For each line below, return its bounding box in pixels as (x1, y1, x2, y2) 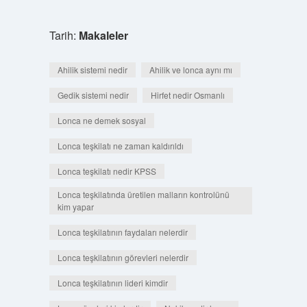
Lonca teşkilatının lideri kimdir (57, 277, 168, 288)
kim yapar (57, 201, 94, 212)
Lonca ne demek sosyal (57, 114, 146, 126)
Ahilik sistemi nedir (57, 64, 127, 75)
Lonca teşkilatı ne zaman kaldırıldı (57, 140, 184, 151)
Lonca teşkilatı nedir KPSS (57, 165, 156, 177)
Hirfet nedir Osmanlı (150, 89, 225, 101)
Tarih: (49, 27, 79, 43)
